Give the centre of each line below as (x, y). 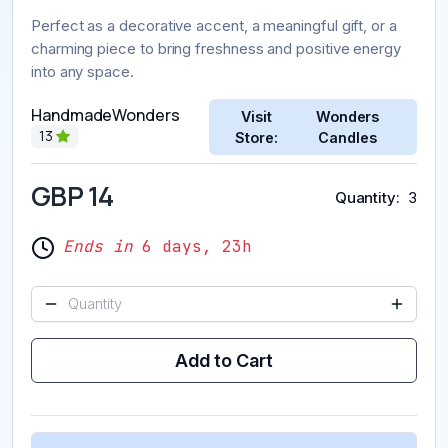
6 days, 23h (192, 246)
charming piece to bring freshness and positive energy (216, 48)
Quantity (365, 198)
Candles (347, 137)
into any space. (82, 71)
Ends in (98, 246)
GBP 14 (72, 195)
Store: (256, 137)
